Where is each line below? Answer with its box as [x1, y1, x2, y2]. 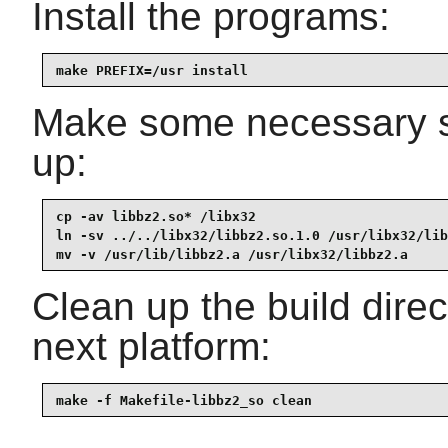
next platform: [32, 325, 271, 369]
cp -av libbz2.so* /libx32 [56, 208, 256, 224]
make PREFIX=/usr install [56, 62, 248, 78]
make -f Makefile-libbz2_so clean [56, 392, 312, 408]
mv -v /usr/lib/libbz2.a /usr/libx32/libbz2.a [56, 246, 408, 262]
